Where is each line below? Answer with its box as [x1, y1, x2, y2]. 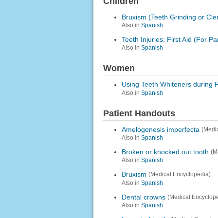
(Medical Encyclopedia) [148, 171, 211, 178]
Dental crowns [121, 193, 165, 201]
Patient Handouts [103, 108, 175, 118]
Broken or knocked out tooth [121, 148, 209, 156]
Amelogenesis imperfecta [121, 126, 200, 134]
